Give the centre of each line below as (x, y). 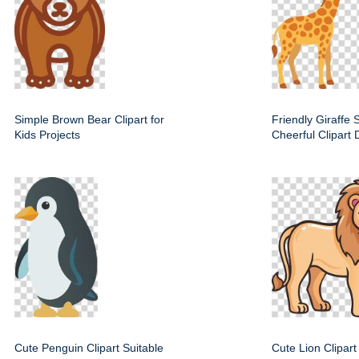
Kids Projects (47, 135)
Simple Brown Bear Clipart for (89, 119)
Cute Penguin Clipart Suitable (89, 348)
